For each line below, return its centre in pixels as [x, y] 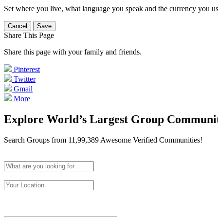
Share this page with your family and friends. [73, 52]
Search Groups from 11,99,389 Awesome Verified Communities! [103, 140]
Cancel [18, 26]
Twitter [25, 79]
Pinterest [27, 69]
